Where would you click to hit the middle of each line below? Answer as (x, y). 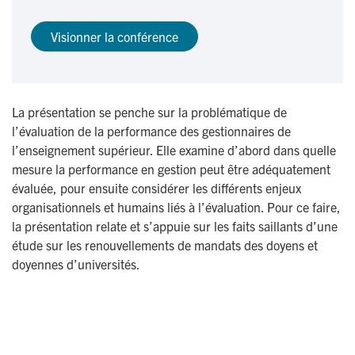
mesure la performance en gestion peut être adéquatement (171, 169)
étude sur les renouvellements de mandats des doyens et (165, 245)
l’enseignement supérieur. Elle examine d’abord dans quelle (174, 150)
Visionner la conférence (115, 37)
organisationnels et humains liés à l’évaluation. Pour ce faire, (176, 207)
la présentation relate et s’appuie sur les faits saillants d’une (175, 226)
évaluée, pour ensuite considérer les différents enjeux (157, 188)
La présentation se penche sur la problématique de (149, 112)
